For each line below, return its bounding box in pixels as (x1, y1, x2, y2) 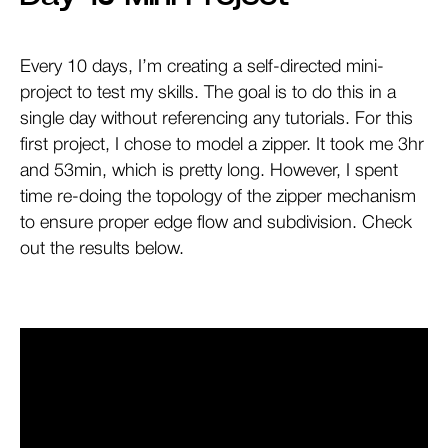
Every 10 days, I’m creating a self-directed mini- (20, 59, 384, 76)
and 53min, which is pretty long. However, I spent (20, 163, 398, 180)
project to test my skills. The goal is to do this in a (20, 85, 396, 102)
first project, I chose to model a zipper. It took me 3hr (20, 137, 424, 154)
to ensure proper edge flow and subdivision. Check (20, 215, 412, 232)
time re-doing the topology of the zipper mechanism (20, 189, 416, 206)
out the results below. (20, 241, 184, 258)
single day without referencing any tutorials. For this (20, 111, 413, 128)
